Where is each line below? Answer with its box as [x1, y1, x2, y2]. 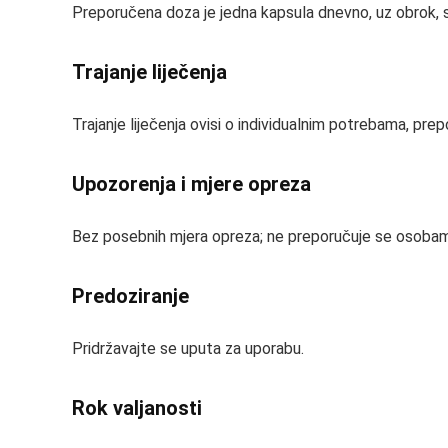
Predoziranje [72, 284, 189, 308]
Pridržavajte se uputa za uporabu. [72, 339, 304, 358]
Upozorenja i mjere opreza [72, 172, 311, 196]
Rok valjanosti [72, 396, 202, 420]
